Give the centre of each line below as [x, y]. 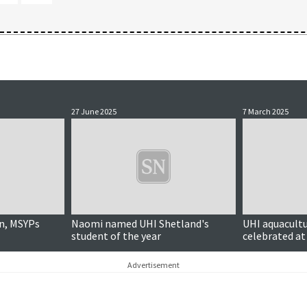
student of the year [116, 236]
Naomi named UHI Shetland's [140, 223]
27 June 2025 [94, 111]
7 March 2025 [266, 111]
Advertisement [153, 265]
